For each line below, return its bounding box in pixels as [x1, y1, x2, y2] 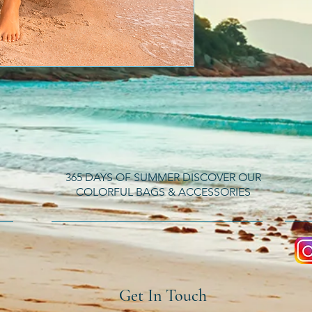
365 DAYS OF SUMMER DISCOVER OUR [65, 171, 261, 184]
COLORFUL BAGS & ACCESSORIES [76, 185, 251, 198]
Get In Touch [119, 286, 207, 306]
